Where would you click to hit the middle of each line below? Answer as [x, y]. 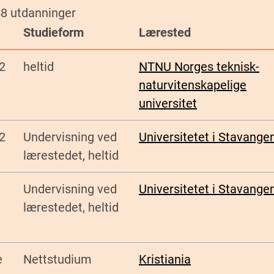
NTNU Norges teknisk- [199, 67]
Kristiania [165, 260]
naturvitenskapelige [193, 85]
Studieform [54, 33]
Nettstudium [57, 260]
